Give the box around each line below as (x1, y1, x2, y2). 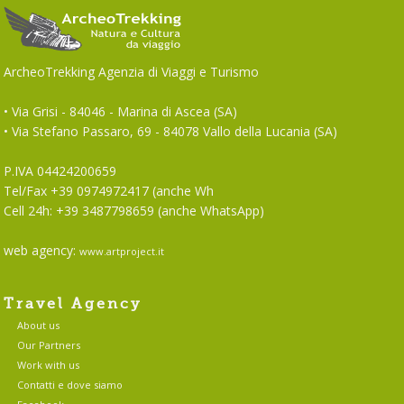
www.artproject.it (79, 243, 165, 258)
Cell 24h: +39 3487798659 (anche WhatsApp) (4, 201, 265, 219)
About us (17, 317, 60, 332)
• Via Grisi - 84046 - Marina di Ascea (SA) (4, 102, 238, 120)
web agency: (4, 241, 80, 259)
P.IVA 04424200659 (4, 161, 117, 179)
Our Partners (17, 337, 81, 352)
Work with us (17, 357, 80, 372)
